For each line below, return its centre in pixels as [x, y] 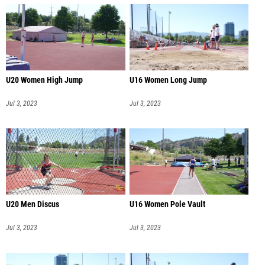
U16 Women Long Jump [168, 80]
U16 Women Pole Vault [167, 205]
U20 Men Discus [33, 205]
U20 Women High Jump [44, 80]
